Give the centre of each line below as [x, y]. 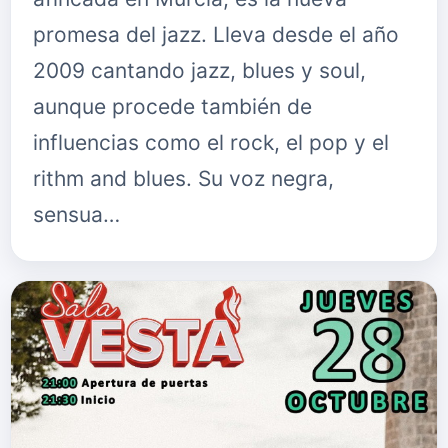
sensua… [76, 214]
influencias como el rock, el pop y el [211, 142]
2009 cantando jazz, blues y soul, [199, 70]
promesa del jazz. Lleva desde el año [216, 34]
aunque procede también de [172, 106]
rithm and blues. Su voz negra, [183, 178]
